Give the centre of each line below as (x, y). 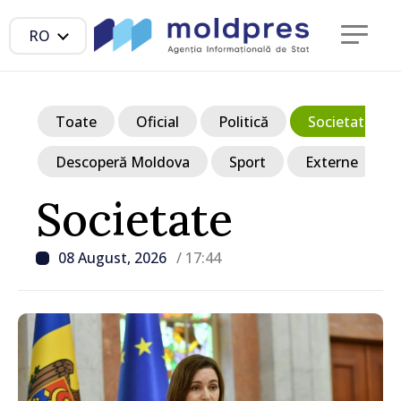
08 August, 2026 (114, 258)
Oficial (158, 121)
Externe (332, 162)
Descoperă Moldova (123, 162)
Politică (243, 121)
